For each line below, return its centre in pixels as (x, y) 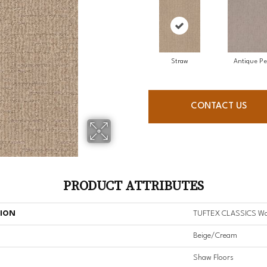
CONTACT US (218, 107)
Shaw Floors (213, 258)
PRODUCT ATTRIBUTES (133, 186)
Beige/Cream (215, 236)
